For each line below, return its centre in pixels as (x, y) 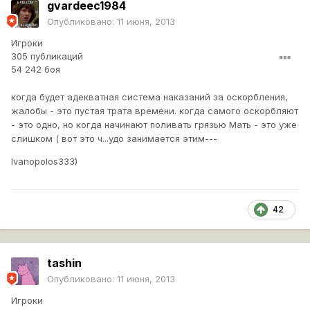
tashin (64, 263)
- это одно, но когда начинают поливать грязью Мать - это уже (154, 125)
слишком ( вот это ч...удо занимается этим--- (114, 139)
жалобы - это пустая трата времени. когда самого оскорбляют (155, 111)
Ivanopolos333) (44, 162)
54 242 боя (36, 70)
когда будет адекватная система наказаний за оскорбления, (149, 97)
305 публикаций (47, 56)
